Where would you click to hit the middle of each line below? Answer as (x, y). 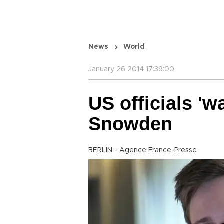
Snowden (130, 124)
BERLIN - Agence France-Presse (143, 150)
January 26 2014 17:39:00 (131, 69)
